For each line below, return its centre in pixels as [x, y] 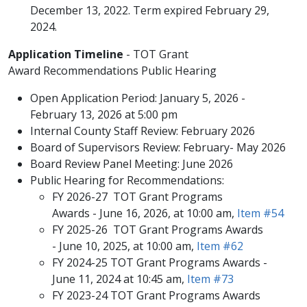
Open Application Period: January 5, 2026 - [138, 98]
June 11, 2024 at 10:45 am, [120, 279]
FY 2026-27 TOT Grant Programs [137, 197]
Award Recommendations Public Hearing [112, 71]
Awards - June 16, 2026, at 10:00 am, [145, 213]
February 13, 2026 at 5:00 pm [104, 114]
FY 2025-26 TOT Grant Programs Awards [158, 230]
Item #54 [260, 213]
